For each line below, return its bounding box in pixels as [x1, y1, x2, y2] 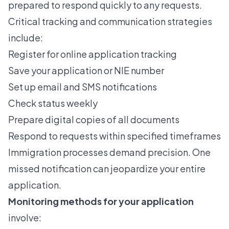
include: [8, 31, 43, 43]
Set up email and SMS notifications [8, 80, 157, 93]
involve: [8, 211, 41, 223]
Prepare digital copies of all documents [8, 113, 179, 125]
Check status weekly [8, 97, 98, 109]
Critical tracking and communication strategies [8, 15, 212, 27]
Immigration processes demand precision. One [8, 146, 211, 158]
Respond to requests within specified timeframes [8, 129, 221, 142]
